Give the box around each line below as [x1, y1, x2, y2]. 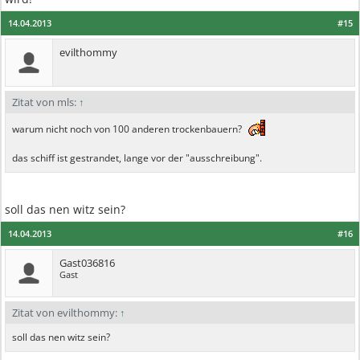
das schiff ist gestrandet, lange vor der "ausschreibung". [12, 151, 262, 165]
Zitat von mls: [12, 95, 79, 109]
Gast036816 [59, 256, 115, 270]
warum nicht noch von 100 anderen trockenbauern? [12, 122, 244, 136]
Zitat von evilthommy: [12, 305, 120, 320]
